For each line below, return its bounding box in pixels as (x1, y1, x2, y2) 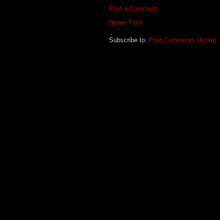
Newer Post (109, 18, 142, 26)
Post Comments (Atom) (149, 36, 216, 44)
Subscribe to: (109, 36, 149, 44)
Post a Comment (109, 4, 157, 12)
